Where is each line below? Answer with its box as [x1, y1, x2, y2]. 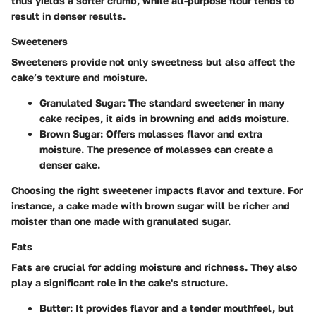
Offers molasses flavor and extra [103, 127, 262, 140]
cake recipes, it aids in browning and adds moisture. [39, 111, 289, 124]
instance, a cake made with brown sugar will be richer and [11, 199, 290, 212]
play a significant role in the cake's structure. [11, 276, 228, 288]
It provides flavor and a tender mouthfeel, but [73, 301, 294, 314]
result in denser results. [11, 9, 126, 22]
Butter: [39, 301, 73, 314]
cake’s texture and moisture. [11, 71, 147, 83]
